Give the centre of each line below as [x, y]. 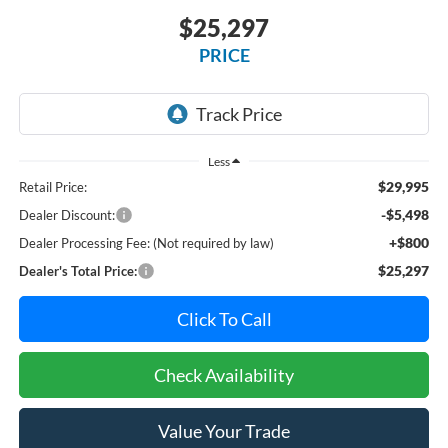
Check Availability [224, 375]
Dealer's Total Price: [77, 271]
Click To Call [224, 319]
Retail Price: [52, 187]
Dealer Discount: [66, 215]
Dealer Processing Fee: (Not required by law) [146, 243]
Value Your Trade [224, 431]
